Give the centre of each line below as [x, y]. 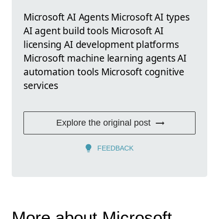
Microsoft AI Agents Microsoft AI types [107, 17]
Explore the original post [103, 123]
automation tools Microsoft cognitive [104, 72]
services [41, 86]
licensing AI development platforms [101, 44]
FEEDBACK [115, 148]
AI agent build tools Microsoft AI [94, 31]
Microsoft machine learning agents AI [105, 58]
